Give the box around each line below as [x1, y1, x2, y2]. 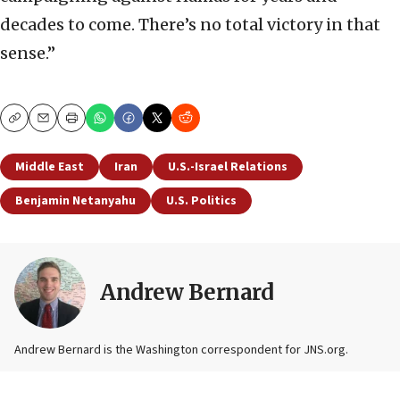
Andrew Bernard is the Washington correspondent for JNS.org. [14, 341, 348, 360]
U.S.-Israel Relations [168, 158, 287, 177]
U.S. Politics [166, 192, 237, 211]
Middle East [15, 158, 84, 177]
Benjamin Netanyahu [15, 192, 136, 211]
